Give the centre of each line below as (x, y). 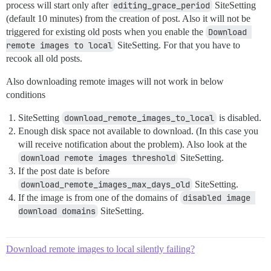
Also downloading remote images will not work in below (115, 81)
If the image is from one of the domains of (99, 198)
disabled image (217, 198)
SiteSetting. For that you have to (178, 45)
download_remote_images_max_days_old (105, 184)
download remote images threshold (98, 158)
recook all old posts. (44, 58)
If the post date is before (64, 171)
